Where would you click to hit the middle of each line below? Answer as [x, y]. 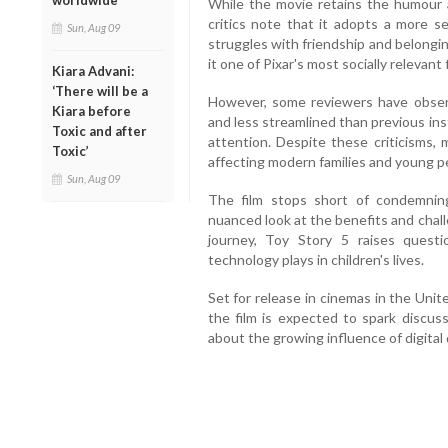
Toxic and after [99, 131]
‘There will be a [100, 91]
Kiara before [91, 111]
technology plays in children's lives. [315, 259]
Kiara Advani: [93, 71]
